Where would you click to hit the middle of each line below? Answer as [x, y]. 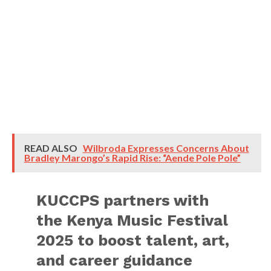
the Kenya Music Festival [132, 220]
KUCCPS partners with [123, 200]
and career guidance [115, 260]
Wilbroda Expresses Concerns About [166, 148]
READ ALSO [51, 148]
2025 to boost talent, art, [133, 240]
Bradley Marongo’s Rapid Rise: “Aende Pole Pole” [132, 158]
